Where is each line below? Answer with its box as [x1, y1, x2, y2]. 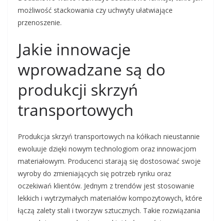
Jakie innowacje [18, 38, 131, 60]
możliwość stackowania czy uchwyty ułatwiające [18, 5, 173, 15]
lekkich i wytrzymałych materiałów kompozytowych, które [18, 193, 202, 203]
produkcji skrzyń [18, 79, 138, 101]
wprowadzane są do [18, 59, 165, 80]
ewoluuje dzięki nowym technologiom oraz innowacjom [18, 144, 196, 154]
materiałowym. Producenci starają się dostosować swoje [18, 156, 201, 166]
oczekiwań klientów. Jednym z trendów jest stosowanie [18, 181, 194, 191]
